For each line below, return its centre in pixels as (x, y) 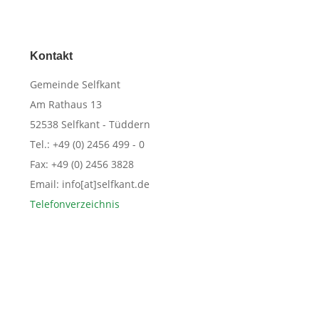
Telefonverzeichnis (75, 204)
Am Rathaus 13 (66, 104)
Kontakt (52, 56)
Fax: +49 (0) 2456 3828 (82, 164)
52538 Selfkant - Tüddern (90, 124)
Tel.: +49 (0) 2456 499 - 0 (88, 144)
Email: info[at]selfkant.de (90, 184)
